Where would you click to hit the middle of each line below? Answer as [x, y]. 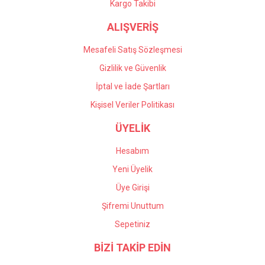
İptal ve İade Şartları [132, 86]
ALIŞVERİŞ [132, 27]
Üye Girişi [132, 188]
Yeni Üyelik [132, 169]
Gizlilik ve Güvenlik [132, 68]
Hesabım [132, 151]
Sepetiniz [132, 224]
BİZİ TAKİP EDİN [132, 248]
